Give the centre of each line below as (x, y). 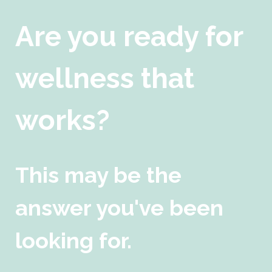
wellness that (105, 78)
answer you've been (119, 207)
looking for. (73, 240)
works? (63, 120)
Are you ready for (129, 36)
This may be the (98, 175)
